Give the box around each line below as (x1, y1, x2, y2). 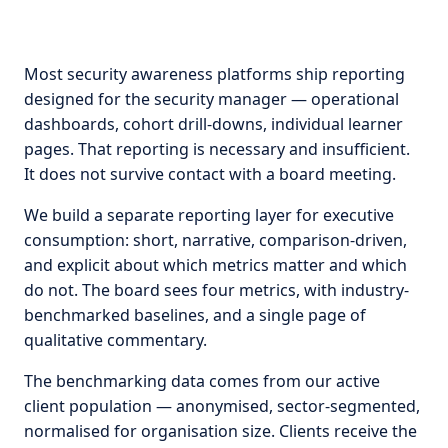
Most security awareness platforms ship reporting (24, 63, 405, 86)
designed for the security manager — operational (24, 88, 399, 111)
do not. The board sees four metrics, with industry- (24, 279, 409, 302)
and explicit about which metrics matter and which (24, 254, 407, 277)
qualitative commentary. (24, 329, 207, 352)
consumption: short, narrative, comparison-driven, (24, 229, 407, 252)
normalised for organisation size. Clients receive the (24, 420, 417, 443)
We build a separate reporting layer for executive (24, 204, 394, 227)
